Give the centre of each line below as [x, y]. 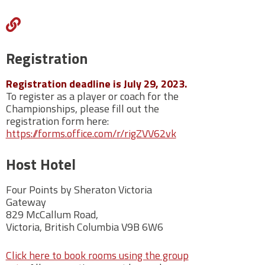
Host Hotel [41, 164]
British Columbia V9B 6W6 [104, 227]
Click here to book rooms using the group [97, 255]
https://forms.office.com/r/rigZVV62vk [91, 133]
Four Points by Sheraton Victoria [79, 189]
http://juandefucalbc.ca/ [95, 25]
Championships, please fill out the [82, 108]
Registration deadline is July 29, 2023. [96, 83]
